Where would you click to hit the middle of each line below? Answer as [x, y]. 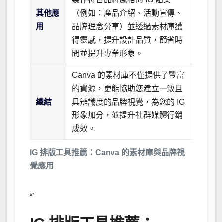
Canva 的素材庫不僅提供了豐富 [128, 75]
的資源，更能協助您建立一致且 [128, 89]
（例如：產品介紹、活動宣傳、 [128, 13]
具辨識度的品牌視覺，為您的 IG [129, 102]
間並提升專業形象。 [108, 54]
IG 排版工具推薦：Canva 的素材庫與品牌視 [107, 153]
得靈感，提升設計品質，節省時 [128, 40]
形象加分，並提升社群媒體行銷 [128, 115]
